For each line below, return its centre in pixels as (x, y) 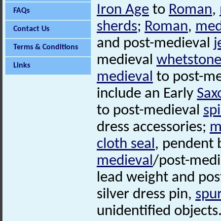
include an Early (147, 94)
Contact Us (31, 29)
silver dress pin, (146, 195)
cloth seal (126, 145)
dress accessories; (153, 128)
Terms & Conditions (46, 47)
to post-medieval (150, 111)
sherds (117, 27)
